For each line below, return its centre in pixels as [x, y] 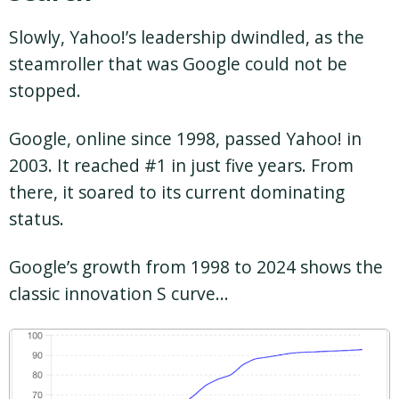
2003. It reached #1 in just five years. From [181, 165]
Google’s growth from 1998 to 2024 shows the [196, 266]
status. [37, 218]
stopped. [45, 90]
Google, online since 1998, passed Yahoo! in [185, 138]
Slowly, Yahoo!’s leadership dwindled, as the [187, 37]
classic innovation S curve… [119, 293]
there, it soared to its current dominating [177, 191]
